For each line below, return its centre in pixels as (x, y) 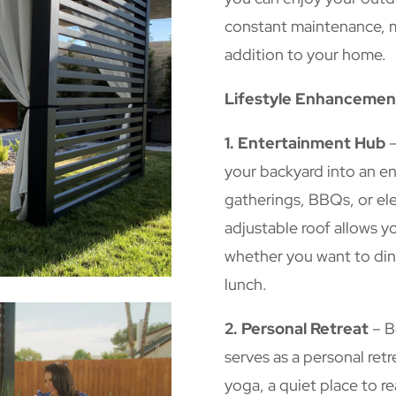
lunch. (245, 285)
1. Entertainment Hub (305, 143)
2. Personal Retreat (296, 329)
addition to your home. (305, 55)
